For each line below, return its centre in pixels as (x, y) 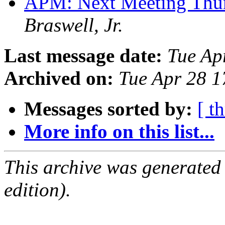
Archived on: (59, 78)
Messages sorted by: (108, 109)
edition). (37, 190)
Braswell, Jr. (74, 25)
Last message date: (83, 56)
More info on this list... (119, 132)
